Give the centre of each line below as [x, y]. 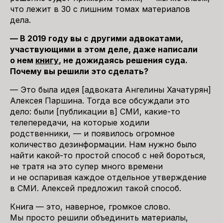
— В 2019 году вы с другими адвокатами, [97, 38]
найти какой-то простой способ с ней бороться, [108, 155]
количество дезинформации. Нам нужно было [103, 144]
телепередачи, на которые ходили [80, 122]
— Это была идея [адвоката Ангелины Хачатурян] [111, 90]
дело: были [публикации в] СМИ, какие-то [95, 111]
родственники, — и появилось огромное [92, 133]
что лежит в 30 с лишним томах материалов [100, 9]
